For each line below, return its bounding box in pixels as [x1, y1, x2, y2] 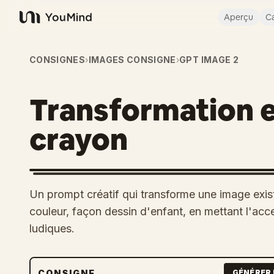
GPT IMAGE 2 [179, 54, 239, 65]
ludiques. [29, 222, 75, 235]
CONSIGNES [29, 54, 86, 65]
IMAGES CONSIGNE [88, 54, 176, 65]
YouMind [19, 17, 59, 30]
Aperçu [223, 12, 253, 23]
